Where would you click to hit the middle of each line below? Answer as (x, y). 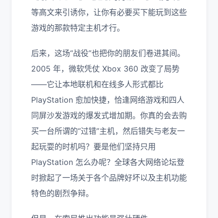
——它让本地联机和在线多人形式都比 (97, 84)
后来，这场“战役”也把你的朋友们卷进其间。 (108, 53)
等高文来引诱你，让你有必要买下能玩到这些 (109, 12)
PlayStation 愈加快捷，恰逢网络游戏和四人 (108, 100)
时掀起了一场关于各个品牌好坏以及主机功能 (109, 178)
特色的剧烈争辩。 (62, 193)
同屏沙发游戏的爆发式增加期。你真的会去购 (109, 115)
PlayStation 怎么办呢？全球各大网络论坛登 (108, 162)
